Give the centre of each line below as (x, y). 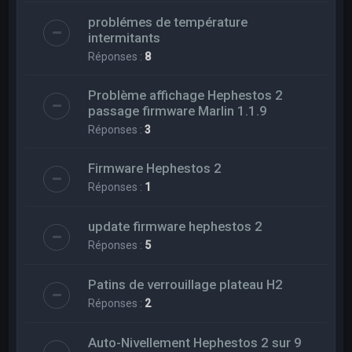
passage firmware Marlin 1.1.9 (178, 110)
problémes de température (168, 22)
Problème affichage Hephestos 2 (186, 95)
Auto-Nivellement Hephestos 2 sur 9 (195, 342)
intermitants (125, 37)
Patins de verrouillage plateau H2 (186, 284)
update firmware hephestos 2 (176, 226)
